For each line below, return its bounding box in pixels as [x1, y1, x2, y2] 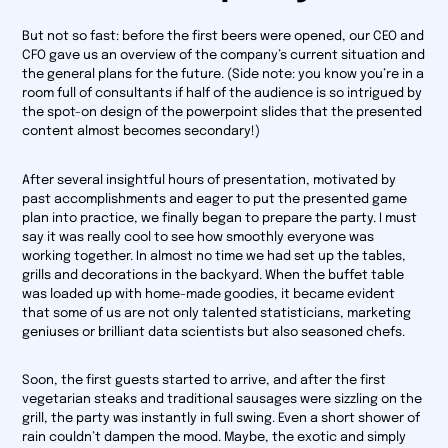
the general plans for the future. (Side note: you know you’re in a [22, 68, 425, 82]
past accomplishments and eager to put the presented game [22, 192, 408, 206]
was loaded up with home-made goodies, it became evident [22, 287, 396, 301]
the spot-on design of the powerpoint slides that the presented [22, 106, 423, 120]
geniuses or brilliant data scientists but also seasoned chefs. [22, 325, 412, 339]
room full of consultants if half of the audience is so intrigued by [22, 87, 423, 101]
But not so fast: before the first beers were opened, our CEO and [22, 30, 425, 44]
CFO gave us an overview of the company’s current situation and [22, 49, 426, 63]
